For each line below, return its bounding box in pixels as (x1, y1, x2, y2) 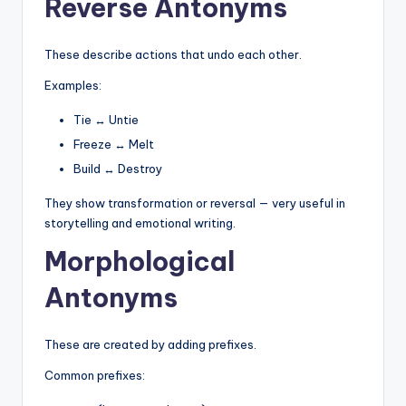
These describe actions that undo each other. (44, 46, 302, 62)
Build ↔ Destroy (73, 160, 162, 176)
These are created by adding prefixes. (44, 336, 256, 352)
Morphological (44, 244, 235, 278)
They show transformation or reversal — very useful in (44, 195, 345, 210)
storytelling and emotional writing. (44, 215, 236, 230)
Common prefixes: (44, 367, 145, 382)
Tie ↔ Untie (73, 111, 139, 127)
